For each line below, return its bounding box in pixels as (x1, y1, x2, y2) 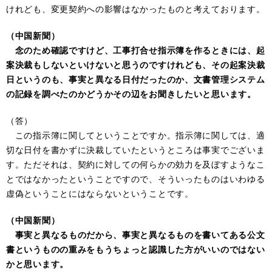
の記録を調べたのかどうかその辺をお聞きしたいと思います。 (6, 87, 256, 100)
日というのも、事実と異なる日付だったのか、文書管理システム (6, 73, 265, 85)
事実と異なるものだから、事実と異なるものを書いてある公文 (6, 228, 265, 240)
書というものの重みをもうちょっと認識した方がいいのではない (6, 243, 265, 255)
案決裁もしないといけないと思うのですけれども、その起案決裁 (6, 58, 265, 70)
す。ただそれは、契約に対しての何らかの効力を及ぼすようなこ (6, 158, 265, 170)
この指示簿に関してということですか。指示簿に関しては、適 (6, 129, 265, 141)
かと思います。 (6, 257, 69, 270)
